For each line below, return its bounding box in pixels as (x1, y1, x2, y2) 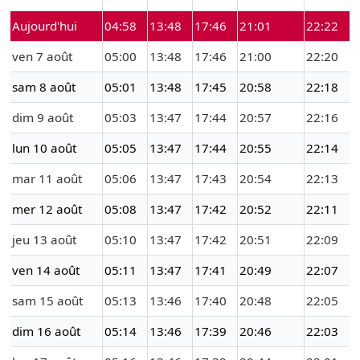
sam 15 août (12, 292, 83, 309)
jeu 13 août (12, 231, 76, 248)
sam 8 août (12, 79, 76, 96)
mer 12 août (12, 201, 82, 218)
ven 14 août (12, 262, 80, 279)
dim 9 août (12, 109, 73, 126)
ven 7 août (12, 48, 72, 65)
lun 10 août (12, 140, 76, 157)
